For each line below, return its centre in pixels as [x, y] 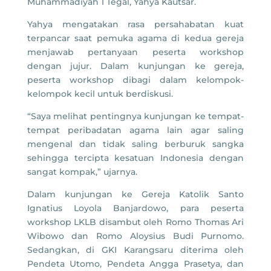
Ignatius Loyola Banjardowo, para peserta [135, 208]
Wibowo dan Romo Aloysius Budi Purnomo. [135, 236]
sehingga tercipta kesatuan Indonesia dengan [135, 158]
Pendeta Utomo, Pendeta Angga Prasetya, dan [135, 264]
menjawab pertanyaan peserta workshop [135, 52]
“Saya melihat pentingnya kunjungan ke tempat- [135, 116]
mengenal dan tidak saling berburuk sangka [135, 144]
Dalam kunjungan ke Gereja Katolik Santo [135, 194]
